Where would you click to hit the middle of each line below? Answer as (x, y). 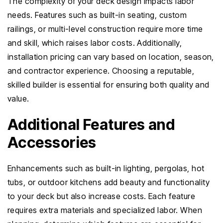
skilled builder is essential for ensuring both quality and (109, 85)
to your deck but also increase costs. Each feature (102, 196)
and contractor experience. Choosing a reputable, (101, 71)
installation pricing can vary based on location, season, (111, 57)
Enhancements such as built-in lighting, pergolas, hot (106, 168)
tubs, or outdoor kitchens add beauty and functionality (109, 182)
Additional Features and (91, 124)
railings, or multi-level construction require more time (105, 29)
